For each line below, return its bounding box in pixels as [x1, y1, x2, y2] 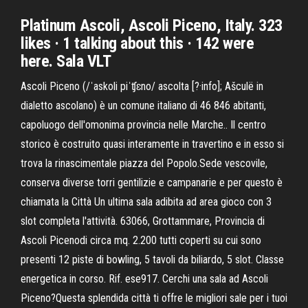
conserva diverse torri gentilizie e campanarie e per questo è [21, 176, 283, 189]
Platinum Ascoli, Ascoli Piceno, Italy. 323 [21, 16, 283, 35]
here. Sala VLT [21, 52, 111, 71]
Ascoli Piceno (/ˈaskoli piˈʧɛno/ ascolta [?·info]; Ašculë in [21, 80, 263, 93]
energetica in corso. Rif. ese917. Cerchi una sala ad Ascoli [21, 272, 268, 285]
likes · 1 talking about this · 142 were [21, 34, 254, 53]
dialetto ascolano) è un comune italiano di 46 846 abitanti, [21, 99, 266, 112]
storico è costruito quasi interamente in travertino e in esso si [21, 137, 284, 151]
